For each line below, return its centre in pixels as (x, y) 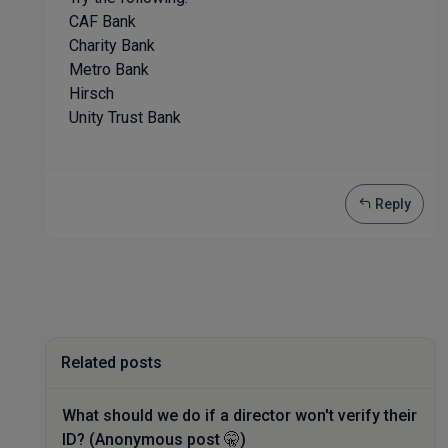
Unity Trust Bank (125, 117)
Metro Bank (109, 69)
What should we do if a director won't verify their (239, 415)
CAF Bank (102, 21)
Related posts (111, 362)
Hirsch (91, 93)
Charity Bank (112, 45)
